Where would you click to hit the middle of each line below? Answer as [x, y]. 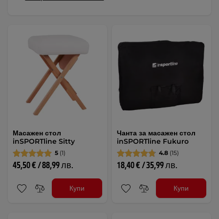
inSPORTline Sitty [44, 142]
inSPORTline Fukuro [153, 142]
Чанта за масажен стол [156, 133]
